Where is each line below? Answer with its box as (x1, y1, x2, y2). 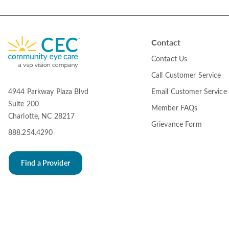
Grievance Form (151, 119, 202, 129)
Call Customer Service (151, 70, 221, 80)
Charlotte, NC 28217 (8, 111, 75, 121)
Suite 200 (8, 99, 39, 109)
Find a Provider (21, 158, 70, 168)
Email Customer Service (151, 86, 227, 97)
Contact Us (151, 54, 188, 64)
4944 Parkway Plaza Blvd (8, 86, 88, 97)
